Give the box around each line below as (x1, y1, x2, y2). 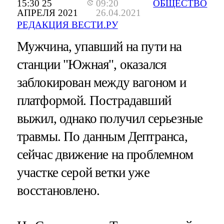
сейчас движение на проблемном (16, 147, 193, 162)
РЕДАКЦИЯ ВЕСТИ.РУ (16, 19, 118, 30)
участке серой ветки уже (16, 165, 149, 180)
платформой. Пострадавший (16, 93, 171, 108)
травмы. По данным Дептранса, (16, 129, 187, 144)
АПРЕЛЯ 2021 (16, 7, 78, 18)
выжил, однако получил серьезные (16, 111, 203, 126)
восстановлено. (16, 183, 100, 198)
